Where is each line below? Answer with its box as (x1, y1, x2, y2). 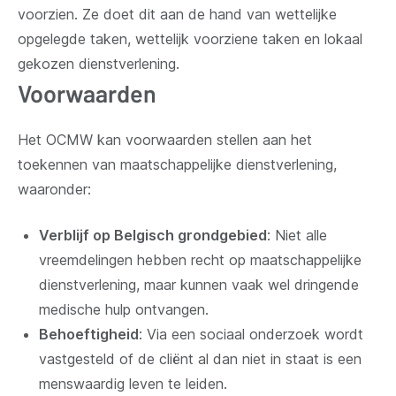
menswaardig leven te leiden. (39, 374, 227, 392)
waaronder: (18, 179, 91, 198)
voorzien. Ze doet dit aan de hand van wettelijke (18, 4, 337, 23)
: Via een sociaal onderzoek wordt (139, 324, 363, 343)
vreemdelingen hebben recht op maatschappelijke (39, 250, 362, 269)
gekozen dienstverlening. (18, 54, 179, 72)
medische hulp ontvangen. (39, 300, 209, 318)
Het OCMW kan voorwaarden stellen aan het (18, 130, 312, 148)
